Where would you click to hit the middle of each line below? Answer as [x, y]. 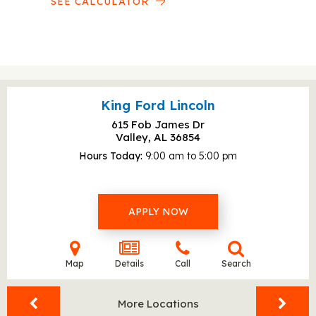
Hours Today [110, 156]
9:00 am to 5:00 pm [191, 156]
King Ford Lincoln [158, 105]
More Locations [158, 304]
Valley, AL [143, 137]
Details [129, 263]
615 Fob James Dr [158, 124]
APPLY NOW [158, 212]
